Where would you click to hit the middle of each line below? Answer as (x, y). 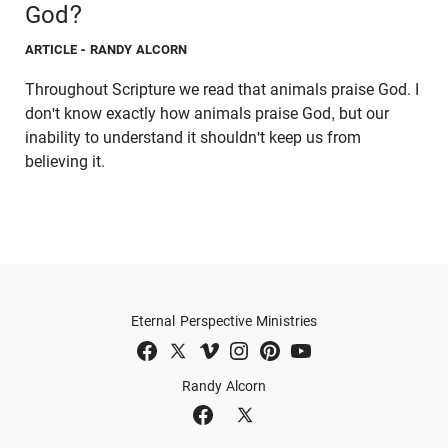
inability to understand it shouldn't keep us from (193, 138)
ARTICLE (51, 50)
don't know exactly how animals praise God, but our (207, 114)
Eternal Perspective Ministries (224, 321)
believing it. (65, 162)
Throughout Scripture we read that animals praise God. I (222, 90)
